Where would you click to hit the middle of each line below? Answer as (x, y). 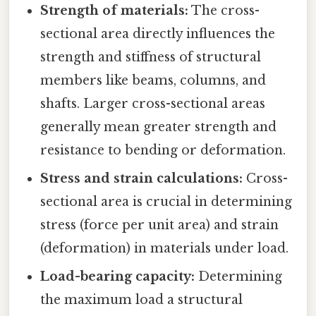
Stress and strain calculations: (142, 178)
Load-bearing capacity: (118, 276)
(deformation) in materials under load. (165, 248)
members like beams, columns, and (153, 80)
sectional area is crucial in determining (166, 201)
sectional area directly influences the (158, 34)
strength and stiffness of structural (151, 57)
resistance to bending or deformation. (163, 150)
